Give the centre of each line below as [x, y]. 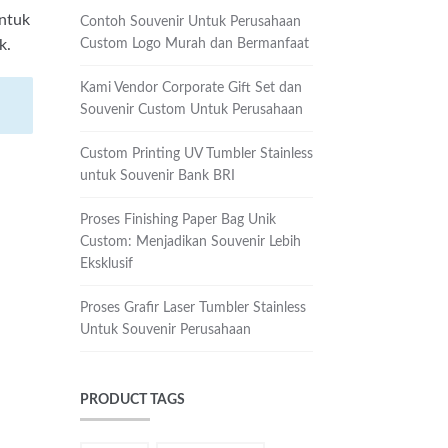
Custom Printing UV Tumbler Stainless [196, 153]
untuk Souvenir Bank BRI [157, 175]
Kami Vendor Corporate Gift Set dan [190, 87]
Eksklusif [106, 263]
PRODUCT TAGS [132, 399]
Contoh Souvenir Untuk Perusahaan [190, 21]
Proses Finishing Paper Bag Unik [177, 219]
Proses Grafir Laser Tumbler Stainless [192, 307]
